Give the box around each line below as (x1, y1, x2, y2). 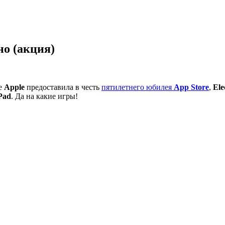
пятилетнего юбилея (101, 82, 174, 91)
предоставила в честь (25, 82, 101, 91)
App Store (174, 82, 209, 91)
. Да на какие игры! (11, 91, 78, 100)
